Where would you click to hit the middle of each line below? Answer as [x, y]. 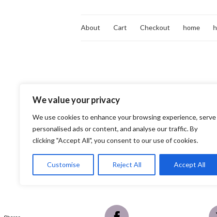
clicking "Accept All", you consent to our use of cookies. [115, 140]
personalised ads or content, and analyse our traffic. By [115, 129]
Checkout [155, 28]
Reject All [127, 164]
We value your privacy [76, 100]
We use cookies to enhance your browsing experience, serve [124, 117]
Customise [63, 164]
